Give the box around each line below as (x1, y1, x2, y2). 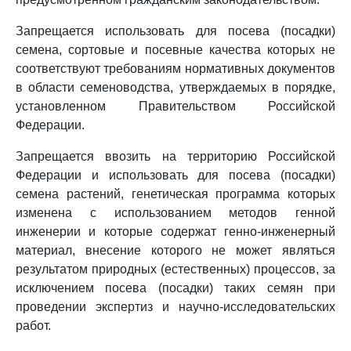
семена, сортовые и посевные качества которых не (16, 43, 335, 56)
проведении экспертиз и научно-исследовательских (16, 300, 335, 313)
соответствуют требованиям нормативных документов (16, 62, 335, 75)
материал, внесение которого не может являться (16, 244, 335, 257)
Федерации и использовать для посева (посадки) (16, 168, 335, 182)
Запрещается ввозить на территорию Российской (16, 150, 335, 163)
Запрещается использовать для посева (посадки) (16, 24, 335, 38)
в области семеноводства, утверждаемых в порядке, (16, 81, 335, 94)
